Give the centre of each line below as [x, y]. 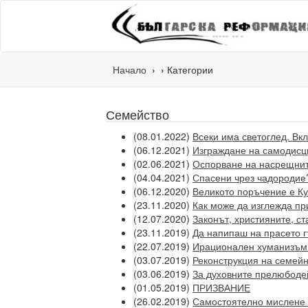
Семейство [138, 114]
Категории [190, 69]
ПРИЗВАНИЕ [222, 287]
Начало [130, 69]
